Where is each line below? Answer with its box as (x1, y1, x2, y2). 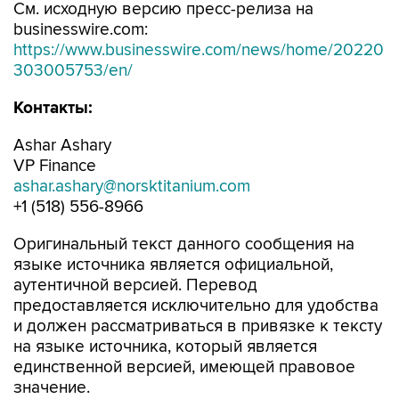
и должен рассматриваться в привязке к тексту (13, 315, 382, 337)
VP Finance (13, 155, 96, 176)
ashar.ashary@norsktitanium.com (13, 175, 250, 197)
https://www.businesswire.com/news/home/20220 (13, 39, 384, 61)
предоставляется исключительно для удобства (13, 295, 379, 316)
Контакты (13, 97, 88, 118)
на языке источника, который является (13, 336, 317, 357)
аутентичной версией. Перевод (13, 274, 257, 296)
